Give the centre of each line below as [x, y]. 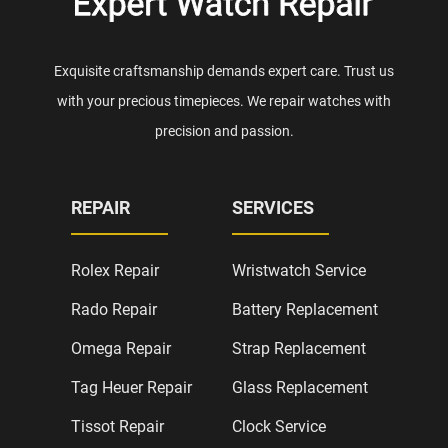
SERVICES [272, 207]
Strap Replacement [298, 348]
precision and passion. [224, 130]
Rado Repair [113, 309]
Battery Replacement [304, 309]
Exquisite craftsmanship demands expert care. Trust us [224, 70]
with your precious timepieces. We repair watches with [224, 100]
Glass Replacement [299, 387]
